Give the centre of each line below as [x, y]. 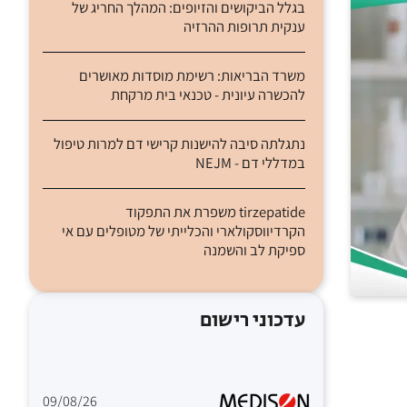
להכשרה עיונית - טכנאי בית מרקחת [208, 95]
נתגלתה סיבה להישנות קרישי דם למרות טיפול [180, 144]
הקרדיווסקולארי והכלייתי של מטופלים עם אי [184, 231]
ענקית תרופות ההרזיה [245, 27]
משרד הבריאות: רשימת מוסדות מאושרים [193, 76]
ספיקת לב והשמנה [255, 250]
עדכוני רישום [253, 321]
